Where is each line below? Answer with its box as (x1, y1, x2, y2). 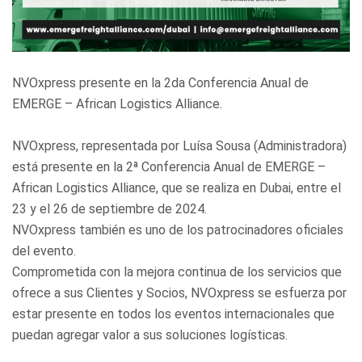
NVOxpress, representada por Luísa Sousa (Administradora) (12, 137, 347, 154)
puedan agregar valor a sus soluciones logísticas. (12, 326, 288, 343)
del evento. (12, 242, 76, 259)
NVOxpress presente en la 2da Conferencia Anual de (12, 74, 309, 90)
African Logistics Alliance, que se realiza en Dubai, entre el (12, 179, 341, 196)
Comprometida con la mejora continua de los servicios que (12, 263, 342, 280)
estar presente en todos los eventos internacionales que (12, 305, 335, 322)
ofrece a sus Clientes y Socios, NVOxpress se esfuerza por (12, 284, 347, 301)
